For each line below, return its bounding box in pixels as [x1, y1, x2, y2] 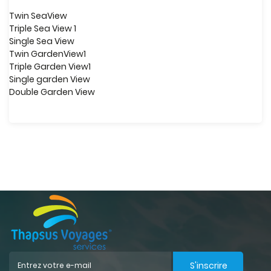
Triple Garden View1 [9, 60, 91, 73]
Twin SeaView [9, 10, 67, 22]
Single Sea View [9, 35, 74, 47]
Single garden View [9, 73, 90, 85]
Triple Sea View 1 [9, 22, 76, 34]
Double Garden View [9, 86, 95, 98]
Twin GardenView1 [9, 48, 86, 60]
